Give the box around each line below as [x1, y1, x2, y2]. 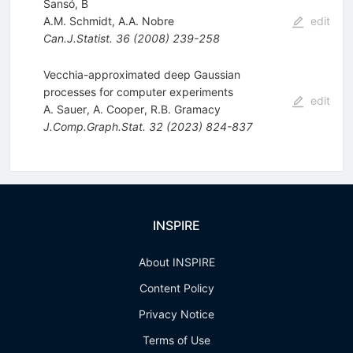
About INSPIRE [138, 255, 215, 269]
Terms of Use [143, 333, 210, 347]
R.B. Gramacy [150, 102, 221, 116]
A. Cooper [92, 102, 144, 116]
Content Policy [139, 281, 214, 295]
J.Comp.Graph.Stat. [43, 119, 146, 133]
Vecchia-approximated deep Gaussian [43, 67, 240, 81]
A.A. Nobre [117, 13, 174, 28]
